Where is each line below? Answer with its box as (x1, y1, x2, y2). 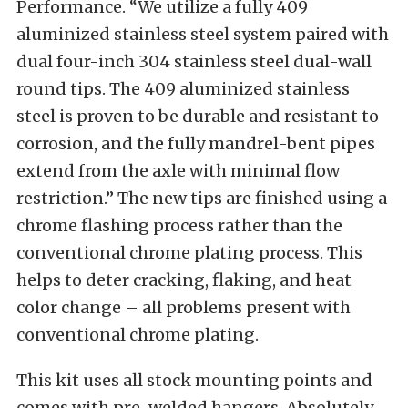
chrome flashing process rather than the (16, 215, 342, 236)
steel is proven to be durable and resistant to (16, 106, 379, 127)
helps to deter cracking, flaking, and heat (16, 270, 352, 291)
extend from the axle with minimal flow (16, 160, 340, 181)
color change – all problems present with (16, 297, 351, 318)
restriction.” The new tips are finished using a (16, 188, 387, 209)
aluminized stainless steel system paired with (16, 24, 389, 45)
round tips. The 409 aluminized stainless (16, 78, 350, 99)
